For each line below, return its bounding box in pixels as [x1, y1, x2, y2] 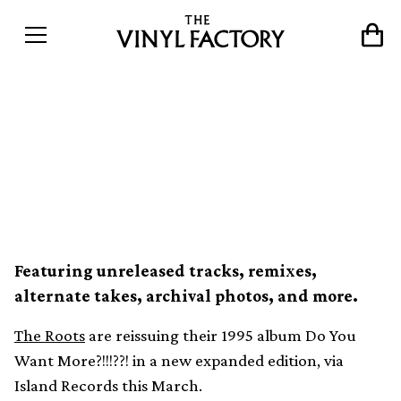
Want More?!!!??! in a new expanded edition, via [14, 351, 344, 370]
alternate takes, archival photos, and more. [14, 286, 358, 305]
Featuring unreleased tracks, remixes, [14, 261, 317, 280]
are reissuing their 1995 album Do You [85, 326, 356, 345]
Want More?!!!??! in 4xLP [21, 125, 332, 161]
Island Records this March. [14, 376, 202, 395]
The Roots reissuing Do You [21, 87, 367, 123]
